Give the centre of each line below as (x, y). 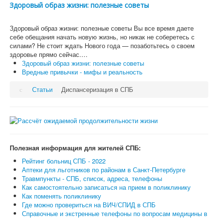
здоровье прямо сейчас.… (49, 54)
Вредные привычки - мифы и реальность (82, 72)
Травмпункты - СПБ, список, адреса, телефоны (92, 178)
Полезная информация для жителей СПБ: (75, 148)
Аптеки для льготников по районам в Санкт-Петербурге (104, 170)
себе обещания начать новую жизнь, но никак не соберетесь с (102, 37)
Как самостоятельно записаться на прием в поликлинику (106, 187)
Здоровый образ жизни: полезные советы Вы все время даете (102, 28)
